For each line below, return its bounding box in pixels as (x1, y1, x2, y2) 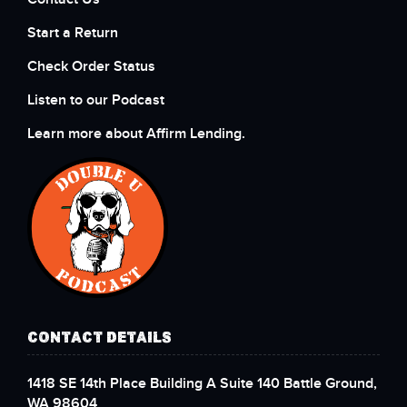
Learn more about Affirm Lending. (27, 124, 245, 143)
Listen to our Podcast (27, 91, 168, 109)
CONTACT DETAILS (27, 330, 172, 346)
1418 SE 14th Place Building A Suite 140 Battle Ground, (27, 374, 377, 393)
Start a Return (27, 24, 118, 42)
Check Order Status (27, 57, 155, 75)
